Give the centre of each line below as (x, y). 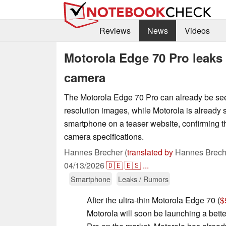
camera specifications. (104, 136)
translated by (150, 152)
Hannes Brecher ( (96, 152)
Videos (197, 31)
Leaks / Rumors (143, 179)
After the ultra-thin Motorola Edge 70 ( (153, 200)
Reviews (115, 31)
